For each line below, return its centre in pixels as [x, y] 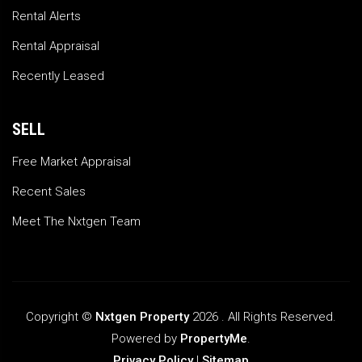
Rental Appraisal [56, 46]
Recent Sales [49, 192]
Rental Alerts [46, 17]
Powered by [146, 339]
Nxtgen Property [142, 317]
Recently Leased [58, 76]
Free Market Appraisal [72, 162]
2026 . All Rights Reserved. [263, 317]
